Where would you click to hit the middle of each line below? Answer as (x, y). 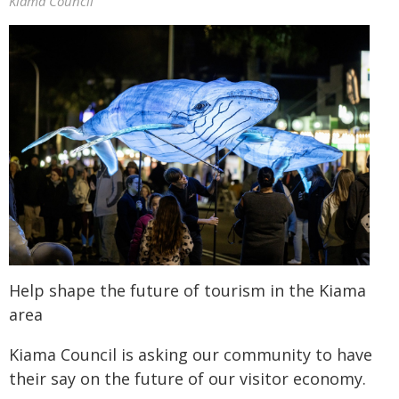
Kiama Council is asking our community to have (191, 354)
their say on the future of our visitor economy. (187, 379)
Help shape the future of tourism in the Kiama (187, 290)
